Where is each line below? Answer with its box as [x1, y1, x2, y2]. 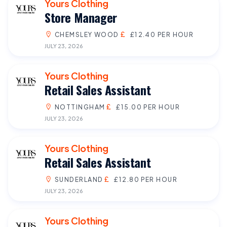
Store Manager [45, 8, 117, 26]
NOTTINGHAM [55, 102, 105, 111]
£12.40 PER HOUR [129, 30, 194, 39]
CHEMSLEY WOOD [55, 30, 119, 39]
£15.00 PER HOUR [115, 102, 180, 111]
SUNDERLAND [55, 175, 103, 183]
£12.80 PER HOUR [113, 175, 178, 183]
